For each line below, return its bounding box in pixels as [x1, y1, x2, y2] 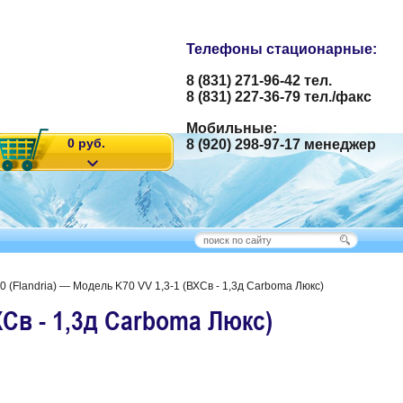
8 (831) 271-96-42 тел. [186, 73, 332, 88]
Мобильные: [186, 121, 277, 136]
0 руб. [67, 136, 105, 150]
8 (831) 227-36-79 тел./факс [186, 89, 372, 104]
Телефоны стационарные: [186, 41, 377, 57]
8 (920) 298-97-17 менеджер [186, 137, 376, 152]
